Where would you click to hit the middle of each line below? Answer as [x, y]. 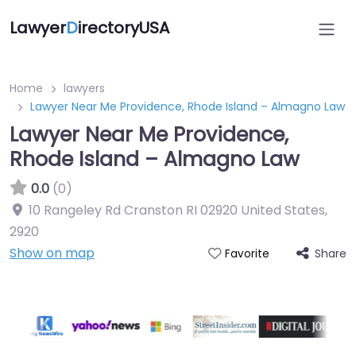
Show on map [52, 253]
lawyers [84, 88]
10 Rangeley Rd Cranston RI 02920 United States [177, 210]
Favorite [247, 254]
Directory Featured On [178, 299]
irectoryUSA [124, 28]
